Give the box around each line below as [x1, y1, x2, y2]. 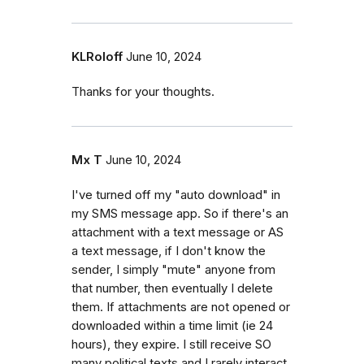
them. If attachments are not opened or [71, 300, 290, 315]
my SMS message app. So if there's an [71, 206, 288, 222]
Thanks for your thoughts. [71, 84, 214, 100]
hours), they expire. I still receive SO [71, 337, 271, 353]
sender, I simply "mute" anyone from [71, 262, 275, 278]
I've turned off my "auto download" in [71, 188, 280, 203]
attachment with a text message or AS [71, 225, 284, 240]
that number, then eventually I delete [71, 281, 273, 297]
